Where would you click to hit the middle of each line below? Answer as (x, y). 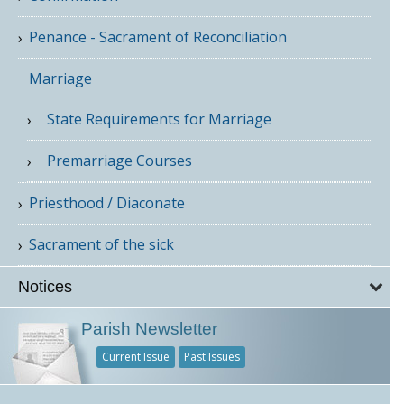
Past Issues (212, 357)
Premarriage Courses (119, 161)
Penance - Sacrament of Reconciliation (158, 37)
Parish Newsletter (149, 329)
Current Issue (136, 357)
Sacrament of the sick (101, 244)
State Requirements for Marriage (159, 119)
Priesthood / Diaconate (107, 203)
